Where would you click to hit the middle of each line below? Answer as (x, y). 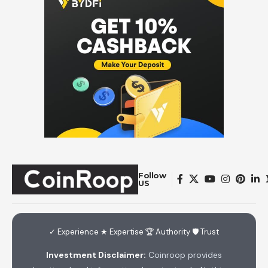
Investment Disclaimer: (96, 255)
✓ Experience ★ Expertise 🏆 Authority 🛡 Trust (134, 232)
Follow (152, 175)
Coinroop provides (184, 255)
